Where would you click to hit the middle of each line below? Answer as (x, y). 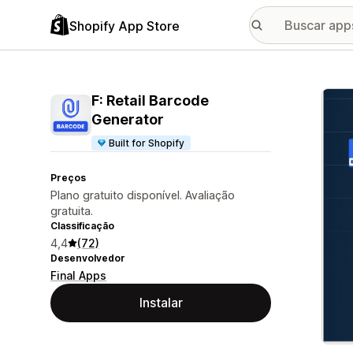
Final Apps (78, 275)
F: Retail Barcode (150, 100)
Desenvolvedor (88, 258)
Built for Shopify (147, 143)
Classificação (82, 226)
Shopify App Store (124, 26)
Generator (128, 119)
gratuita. (72, 211)
